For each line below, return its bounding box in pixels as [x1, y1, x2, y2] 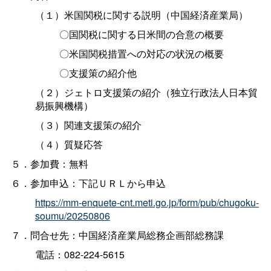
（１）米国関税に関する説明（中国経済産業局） [34, 7, 248, 22]
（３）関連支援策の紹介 [34, 117, 142, 132]
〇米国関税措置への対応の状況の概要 [59, 46, 224, 60]
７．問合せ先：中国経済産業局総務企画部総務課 [10, 227, 224, 242]
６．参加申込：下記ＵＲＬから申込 [10, 175, 166, 190]
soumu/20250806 [34, 208, 110, 223]
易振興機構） [34, 98, 93, 113]
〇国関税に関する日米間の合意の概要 [59, 27, 224, 41]
